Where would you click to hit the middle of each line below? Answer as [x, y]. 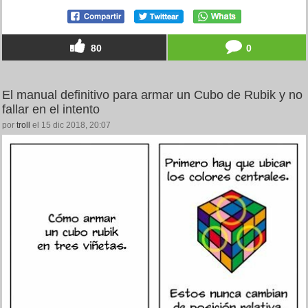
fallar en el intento [51, 109]
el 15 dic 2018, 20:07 [70, 125]
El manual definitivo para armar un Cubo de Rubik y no [152, 95]
